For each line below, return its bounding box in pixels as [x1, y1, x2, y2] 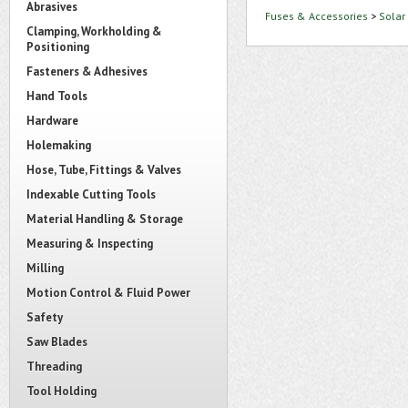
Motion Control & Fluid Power [26, 285, 190, 301]
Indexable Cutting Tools [26, 187, 156, 202]
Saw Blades [26, 334, 87, 350]
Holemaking [26, 138, 91, 153]
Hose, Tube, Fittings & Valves [26, 162, 181, 178]
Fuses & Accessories [265, 9, 368, 23]
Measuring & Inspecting [26, 236, 153, 251]
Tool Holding [26, 383, 97, 399]
